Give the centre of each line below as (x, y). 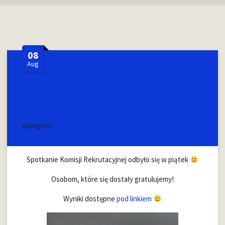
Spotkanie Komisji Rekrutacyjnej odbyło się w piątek (108, 159)
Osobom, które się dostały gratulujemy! (113, 179)
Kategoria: (39, 126)
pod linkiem (134, 199)
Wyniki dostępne (90, 199)
